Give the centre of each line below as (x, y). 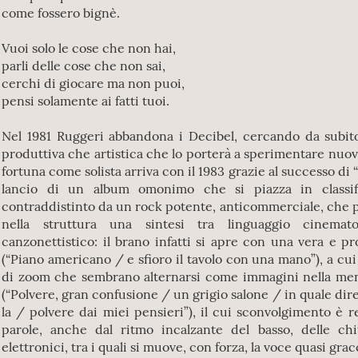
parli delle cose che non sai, (84, 66)
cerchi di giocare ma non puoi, (93, 83)
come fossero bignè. (61, 13)
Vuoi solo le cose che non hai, (89, 48)
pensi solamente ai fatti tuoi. (86, 101)
